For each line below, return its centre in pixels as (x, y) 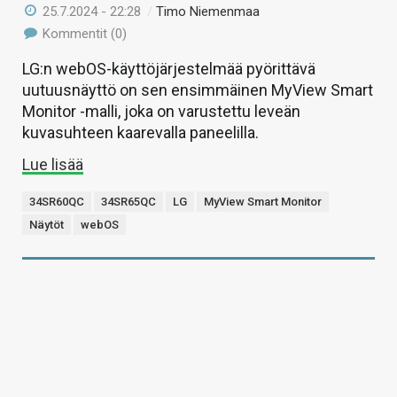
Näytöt (47, 224)
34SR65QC (128, 201)
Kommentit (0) (83, 33)
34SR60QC (57, 201)
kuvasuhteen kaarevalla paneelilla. (140, 132)
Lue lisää (53, 164)
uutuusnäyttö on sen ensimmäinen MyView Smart (198, 90)
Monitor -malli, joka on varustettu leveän (161, 111)
